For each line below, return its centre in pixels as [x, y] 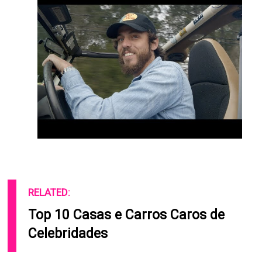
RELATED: [49, 193]
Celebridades [68, 234]
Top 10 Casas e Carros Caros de [127, 215]
